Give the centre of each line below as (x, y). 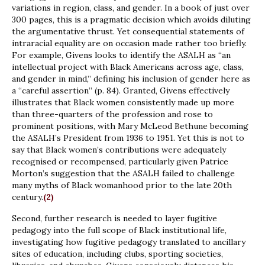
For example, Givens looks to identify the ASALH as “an (121, 55)
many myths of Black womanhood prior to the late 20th (122, 185)
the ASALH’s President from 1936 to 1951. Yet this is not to (128, 138)
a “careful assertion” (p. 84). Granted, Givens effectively (121, 91)
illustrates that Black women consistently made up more (123, 103)
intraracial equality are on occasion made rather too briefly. (129, 43)
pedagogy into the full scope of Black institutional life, (119, 230)
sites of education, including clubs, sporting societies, (117, 254)
